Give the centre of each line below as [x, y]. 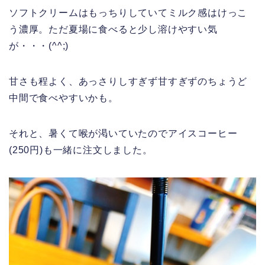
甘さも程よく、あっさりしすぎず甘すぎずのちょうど [128, 81]
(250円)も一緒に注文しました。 [81, 150]
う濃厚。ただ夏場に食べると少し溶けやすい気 [113, 29]
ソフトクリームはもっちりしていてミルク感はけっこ [128, 12]
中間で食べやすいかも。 [64, 98]
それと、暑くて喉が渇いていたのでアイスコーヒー [123, 133]
